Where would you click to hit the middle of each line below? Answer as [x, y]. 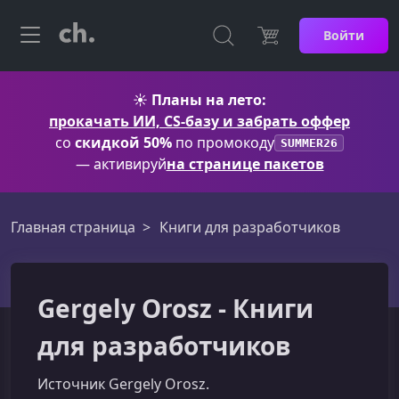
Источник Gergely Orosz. [123, 384]
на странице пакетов [245, 164]
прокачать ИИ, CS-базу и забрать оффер [199, 121]
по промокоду [223, 142]
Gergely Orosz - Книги [175, 308]
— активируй [121, 164]
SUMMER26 [309, 142]
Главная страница [73, 227]
